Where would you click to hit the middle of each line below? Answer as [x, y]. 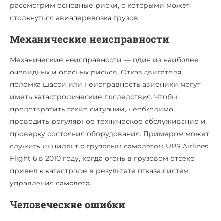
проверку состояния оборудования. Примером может [110, 133]
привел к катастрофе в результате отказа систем [99, 170]
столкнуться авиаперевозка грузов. [75, 18]
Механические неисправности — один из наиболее [104, 59]
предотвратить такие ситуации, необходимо [92, 109]
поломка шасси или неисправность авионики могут [105, 84]
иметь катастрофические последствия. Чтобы [93, 96]
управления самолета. [51, 183]
